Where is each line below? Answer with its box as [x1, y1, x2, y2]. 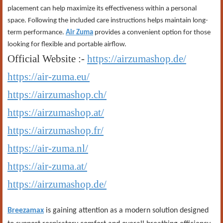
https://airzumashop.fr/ [7, 124, 104, 136]
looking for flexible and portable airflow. [7, 41, 126, 48]
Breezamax [7, 207, 44, 215]
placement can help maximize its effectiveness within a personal [7, 5, 197, 12]
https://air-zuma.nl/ [7, 142, 88, 154]
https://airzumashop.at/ [7, 107, 104, 118]
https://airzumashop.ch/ [7, 89, 107, 101]
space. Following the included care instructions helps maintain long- [7, 17, 208, 24]
